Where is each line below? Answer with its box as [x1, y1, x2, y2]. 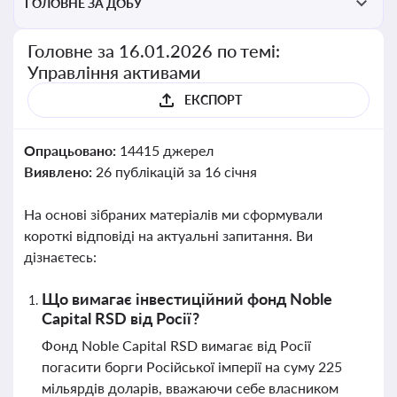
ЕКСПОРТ [183, 92, 242, 107]
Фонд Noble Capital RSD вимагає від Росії [42, 337, 311, 354]
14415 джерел [119, 142, 214, 159]
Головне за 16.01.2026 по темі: [27, 40, 281, 61]
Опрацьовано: [24, 142, 120, 159]
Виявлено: [24, 163, 96, 180]
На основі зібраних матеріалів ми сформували [24, 206, 323, 222]
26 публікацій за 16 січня [95, 163, 257, 180]
